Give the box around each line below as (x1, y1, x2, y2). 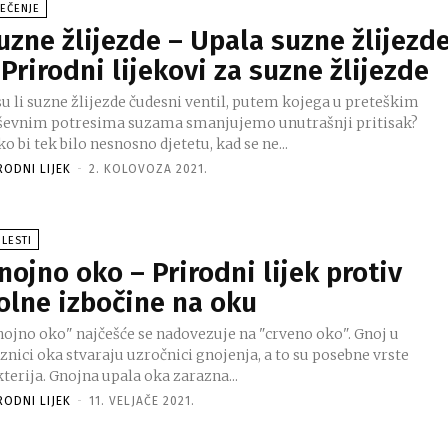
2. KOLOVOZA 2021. (89, 162, 209, 177)
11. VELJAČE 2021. (89, 394, 196, 409)
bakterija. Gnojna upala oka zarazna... (49, 367, 239, 386)
